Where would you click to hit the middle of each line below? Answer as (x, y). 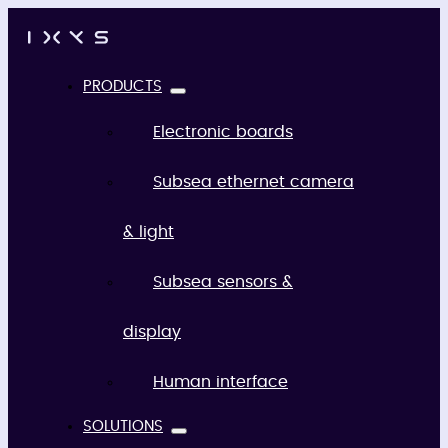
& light (148, 232)
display (152, 332)
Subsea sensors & (223, 282)
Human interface (220, 382)
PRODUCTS (122, 86)
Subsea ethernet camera (253, 182)
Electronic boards (223, 132)
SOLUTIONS (123, 426)
